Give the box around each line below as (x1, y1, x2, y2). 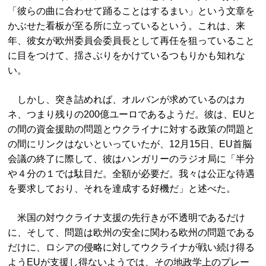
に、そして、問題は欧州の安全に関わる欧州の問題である (8, 227, 255, 237)
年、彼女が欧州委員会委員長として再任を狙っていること (8, 36, 255, 46)
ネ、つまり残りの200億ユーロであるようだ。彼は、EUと (8, 109, 256, 119)
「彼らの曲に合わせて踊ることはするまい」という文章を (8, 6, 255, 16)
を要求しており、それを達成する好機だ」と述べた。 (8, 183, 236, 194)
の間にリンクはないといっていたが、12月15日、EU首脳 (8, 139, 252, 149)
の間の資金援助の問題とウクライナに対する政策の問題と (8, 124, 255, 134)
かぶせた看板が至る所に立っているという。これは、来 (8, 21, 246, 31)
